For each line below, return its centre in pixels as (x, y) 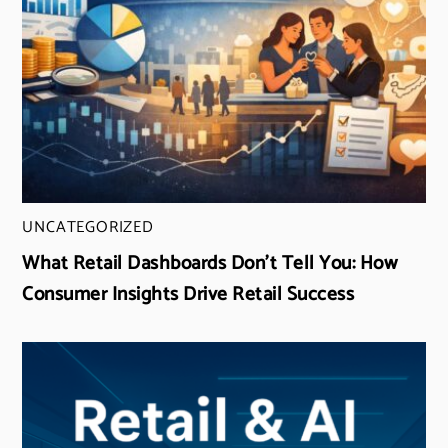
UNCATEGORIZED (88, 228)
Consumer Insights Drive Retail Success (188, 295)
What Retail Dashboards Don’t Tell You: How (210, 264)
